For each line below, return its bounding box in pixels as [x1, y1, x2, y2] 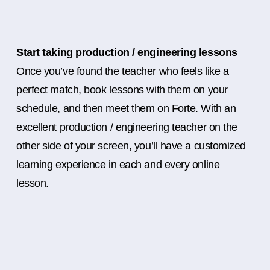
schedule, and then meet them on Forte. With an [16, 102, 236, 115]
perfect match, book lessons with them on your [16, 84, 228, 96]
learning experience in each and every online [16, 159, 220, 171]
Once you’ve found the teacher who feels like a [16, 65, 229, 78]
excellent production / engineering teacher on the [16, 121, 237, 134]
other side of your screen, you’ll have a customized [16, 140, 246, 152]
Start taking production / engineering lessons [16, 46, 237, 59]
